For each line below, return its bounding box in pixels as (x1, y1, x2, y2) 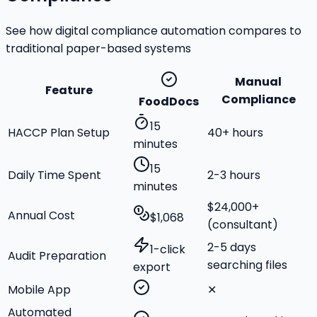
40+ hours (207, 125, 263, 142)
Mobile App (8, 282, 71, 299)
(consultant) (207, 217, 278, 234)
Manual (235, 74, 282, 91)
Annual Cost (8, 207, 75, 224)
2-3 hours (207, 167, 260, 184)
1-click (150, 241, 185, 258)
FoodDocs (139, 93, 199, 110)
